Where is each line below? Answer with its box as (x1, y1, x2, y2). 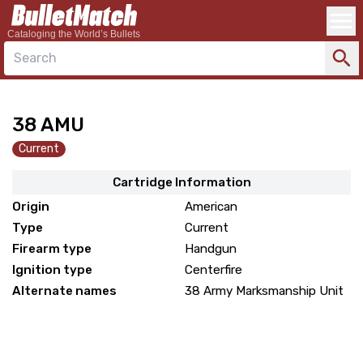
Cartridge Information (112, 175, 251, 190)
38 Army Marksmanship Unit (185, 284, 344, 299)
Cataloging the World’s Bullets (7, 28, 140, 40)
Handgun (185, 241, 237, 257)
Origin (12, 199, 49, 215)
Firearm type (12, 241, 92, 257)
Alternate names (12, 284, 117, 299)
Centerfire (185, 263, 242, 278)
